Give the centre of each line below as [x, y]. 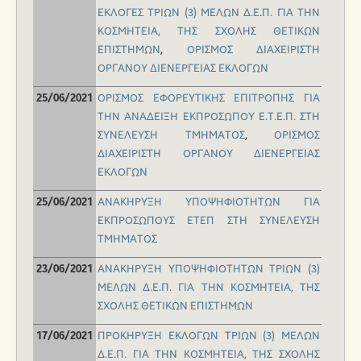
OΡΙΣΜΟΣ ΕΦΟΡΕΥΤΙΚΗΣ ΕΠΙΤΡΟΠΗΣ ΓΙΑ [209, 99]
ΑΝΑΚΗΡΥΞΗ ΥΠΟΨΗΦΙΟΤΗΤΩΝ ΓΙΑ [209, 203]
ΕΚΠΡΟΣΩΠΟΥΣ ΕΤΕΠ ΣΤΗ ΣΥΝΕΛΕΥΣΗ [209, 221]
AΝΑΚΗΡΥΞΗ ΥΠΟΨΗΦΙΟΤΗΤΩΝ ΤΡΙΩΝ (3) [209, 270]
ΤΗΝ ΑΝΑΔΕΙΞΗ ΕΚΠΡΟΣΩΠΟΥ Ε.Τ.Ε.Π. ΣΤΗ [209, 117]
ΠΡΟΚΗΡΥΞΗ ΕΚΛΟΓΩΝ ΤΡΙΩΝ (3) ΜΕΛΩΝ [209, 336]
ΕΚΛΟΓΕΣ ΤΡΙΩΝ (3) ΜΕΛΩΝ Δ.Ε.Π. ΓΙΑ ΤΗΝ [209, 13]
